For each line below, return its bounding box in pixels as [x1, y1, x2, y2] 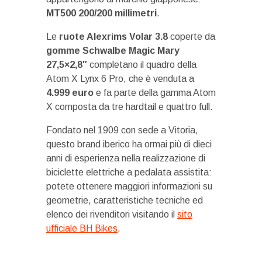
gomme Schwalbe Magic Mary [46, 45, 180, 56]
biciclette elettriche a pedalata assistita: [46, 167, 212, 177]
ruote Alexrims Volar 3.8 [57, 31, 168, 42]
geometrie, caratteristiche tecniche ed [46, 195, 203, 205]
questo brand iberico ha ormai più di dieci [46, 139, 212, 149]
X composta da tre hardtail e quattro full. [46, 101, 213, 112]
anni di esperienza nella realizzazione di [46, 153, 205, 163]
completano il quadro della [87, 59, 196, 70]
